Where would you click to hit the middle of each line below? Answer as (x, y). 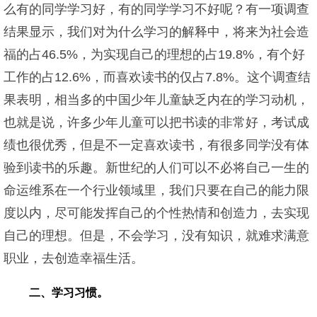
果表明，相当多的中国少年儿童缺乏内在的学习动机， (156, 100)
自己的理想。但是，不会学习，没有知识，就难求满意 (156, 236)
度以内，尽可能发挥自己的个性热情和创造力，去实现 (156, 213)
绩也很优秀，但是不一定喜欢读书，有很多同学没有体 (156, 145)
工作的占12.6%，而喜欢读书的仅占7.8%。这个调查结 (157, 77)
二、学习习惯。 (69, 293)
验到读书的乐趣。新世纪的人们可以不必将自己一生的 (156, 168)
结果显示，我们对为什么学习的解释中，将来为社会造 (156, 32)
